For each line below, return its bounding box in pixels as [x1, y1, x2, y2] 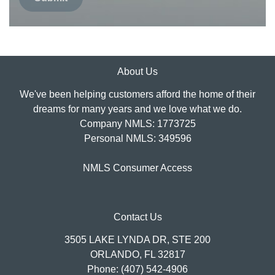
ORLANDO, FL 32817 [90, 249, 185, 260]
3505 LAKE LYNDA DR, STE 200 [64, 234, 211, 246]
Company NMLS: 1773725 [79, 118, 196, 130]
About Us [117, 66, 158, 77]
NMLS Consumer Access [83, 163, 192, 174]
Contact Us [113, 212, 162, 223]
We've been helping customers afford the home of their [20, 89, 255, 100]
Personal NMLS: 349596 [83, 133, 192, 144]
